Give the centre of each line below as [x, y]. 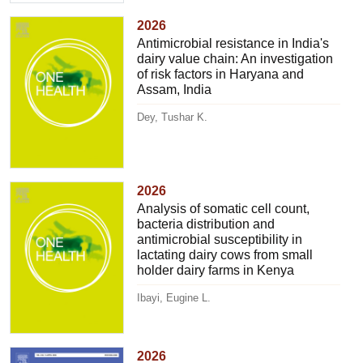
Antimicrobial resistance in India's [233, 44]
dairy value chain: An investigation [235, 59]
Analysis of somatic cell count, [224, 208]
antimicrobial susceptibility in [220, 239]
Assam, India [175, 90]
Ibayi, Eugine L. [174, 297]
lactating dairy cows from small [225, 254]
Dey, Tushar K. [173, 117]
